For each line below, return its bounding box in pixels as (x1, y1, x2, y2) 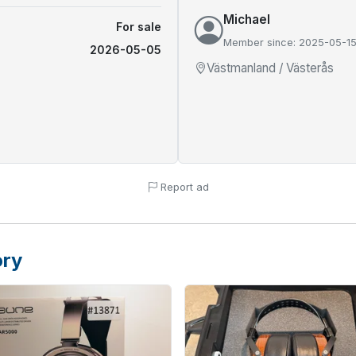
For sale (116, 20, 161, 33)
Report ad (157, 180, 209, 193)
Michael (223, 12, 270, 27)
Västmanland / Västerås (207, 60, 334, 75)
